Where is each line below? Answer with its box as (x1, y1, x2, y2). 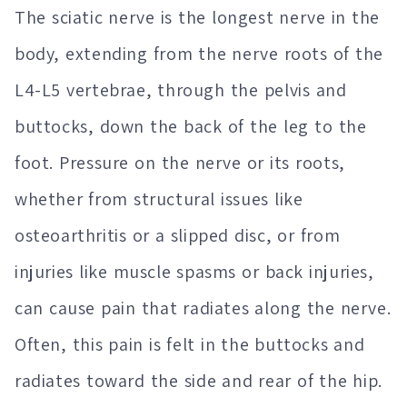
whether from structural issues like (15, 187, 303, 212)
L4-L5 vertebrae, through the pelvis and (15, 78, 347, 103)
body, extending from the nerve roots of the (15, 42, 384, 66)
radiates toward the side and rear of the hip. (15, 369, 382, 393)
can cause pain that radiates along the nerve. (15, 296, 392, 321)
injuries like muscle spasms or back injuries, (15, 260, 374, 284)
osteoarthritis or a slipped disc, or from (15, 223, 341, 248)
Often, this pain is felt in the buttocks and (15, 333, 365, 357)
